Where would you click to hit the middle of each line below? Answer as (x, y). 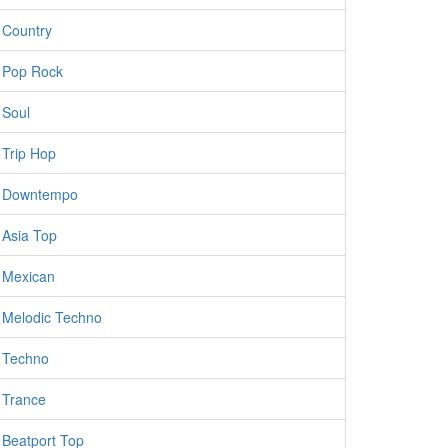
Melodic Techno (52, 317)
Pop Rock (32, 71)
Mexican (28, 276)
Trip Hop (29, 153)
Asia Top (29, 235)
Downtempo (40, 194)
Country (27, 30)
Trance (24, 399)
